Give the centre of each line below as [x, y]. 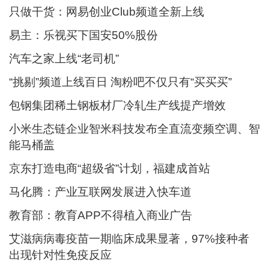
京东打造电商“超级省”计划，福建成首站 [110, 168]
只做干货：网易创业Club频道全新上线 [107, 12]
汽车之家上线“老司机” [64, 59]
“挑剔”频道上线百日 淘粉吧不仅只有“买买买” [120, 82]
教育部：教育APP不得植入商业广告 [101, 215]
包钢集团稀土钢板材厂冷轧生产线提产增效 [117, 105]
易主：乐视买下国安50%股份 [83, 35]
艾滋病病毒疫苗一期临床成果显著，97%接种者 [129, 239]
